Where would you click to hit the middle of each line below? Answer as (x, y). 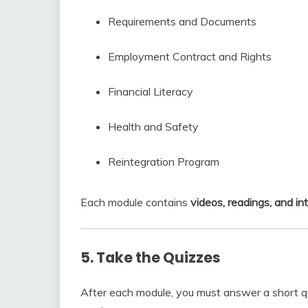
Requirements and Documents (182, 21)
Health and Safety (153, 126)
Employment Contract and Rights (190, 56)
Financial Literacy (151, 91)
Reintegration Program (164, 161)
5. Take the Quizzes (151, 257)
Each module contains (135, 202)
